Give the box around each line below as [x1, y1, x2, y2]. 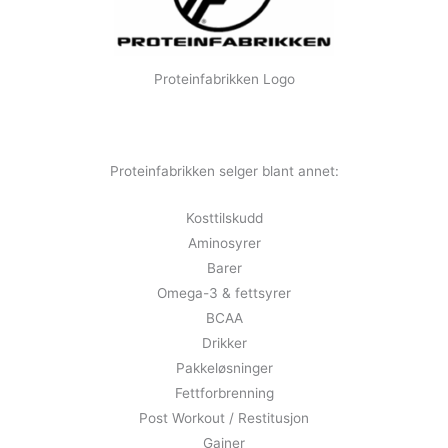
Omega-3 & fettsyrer [157, 285, 291, 302]
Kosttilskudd [185, 210, 263, 227]
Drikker [201, 335, 247, 352]
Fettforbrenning [174, 385, 274, 402]
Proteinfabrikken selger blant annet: [109, 163, 339, 180]
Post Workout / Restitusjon [139, 410, 309, 427]
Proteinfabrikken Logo [153, 71, 295, 88]
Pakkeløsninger [175, 360, 273, 377]
